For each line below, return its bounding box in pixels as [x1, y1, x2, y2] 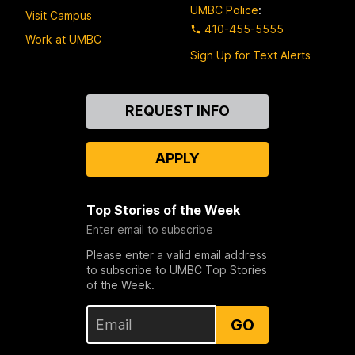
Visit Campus [25, 8, 92, 22]
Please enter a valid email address [86, 248, 267, 262]
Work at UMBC [25, 32, 101, 46]
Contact [25, 94, 78, 111]
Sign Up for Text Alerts [190, 48, 311, 63]
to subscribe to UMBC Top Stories [86, 263, 267, 277]
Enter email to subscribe [86, 223, 213, 237]
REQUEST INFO [124, 102, 230, 120]
